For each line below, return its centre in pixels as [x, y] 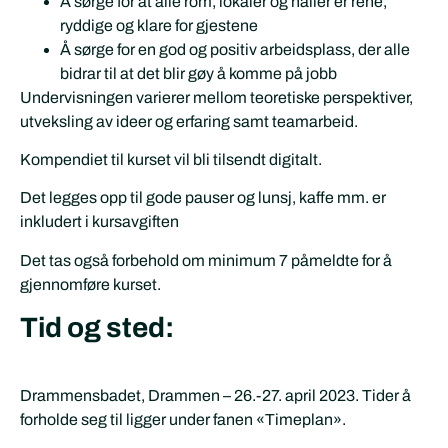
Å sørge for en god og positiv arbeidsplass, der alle [235, 49]
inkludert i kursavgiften [99, 222]
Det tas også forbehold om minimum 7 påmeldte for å [206, 260]
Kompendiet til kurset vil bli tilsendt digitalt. [171, 159]
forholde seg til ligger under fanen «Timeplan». [183, 420]
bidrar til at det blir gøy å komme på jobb [198, 73]
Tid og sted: [97, 328]
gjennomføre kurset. [90, 284]
